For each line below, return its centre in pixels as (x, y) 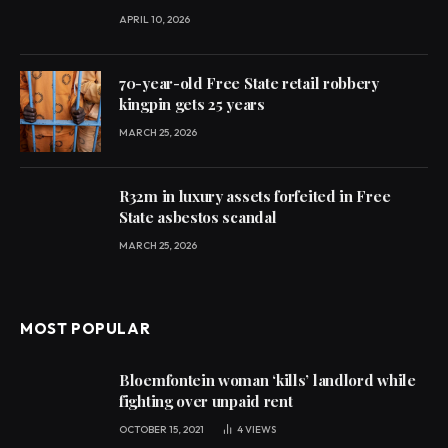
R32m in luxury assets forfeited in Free (255, 195)
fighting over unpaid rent (206, 400)
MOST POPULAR (85, 328)
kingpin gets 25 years (192, 103)
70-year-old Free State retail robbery (249, 82)
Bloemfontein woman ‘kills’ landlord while (267, 379)
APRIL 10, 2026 (154, 19)
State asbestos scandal (198, 216)
